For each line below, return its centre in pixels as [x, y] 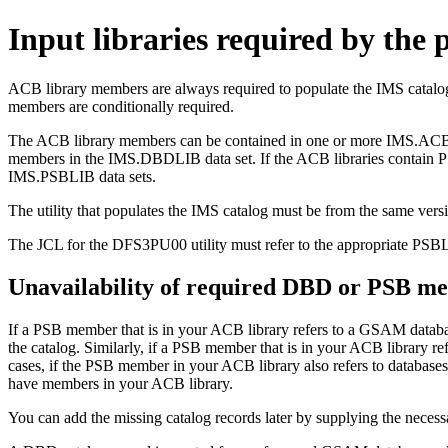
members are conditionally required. [121, 106]
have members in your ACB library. [120, 383]
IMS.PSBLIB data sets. [82, 176]
